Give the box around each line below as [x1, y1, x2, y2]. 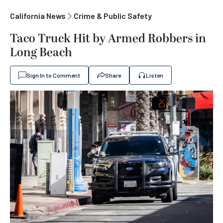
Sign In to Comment [26, 72, 80, 79]
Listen [146, 72, 163, 79]
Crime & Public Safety [74, 11, 152, 20]
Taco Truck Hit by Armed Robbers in [10, 30, 206, 48]
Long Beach [10, 44, 72, 62]
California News [10, 11, 66, 20]
